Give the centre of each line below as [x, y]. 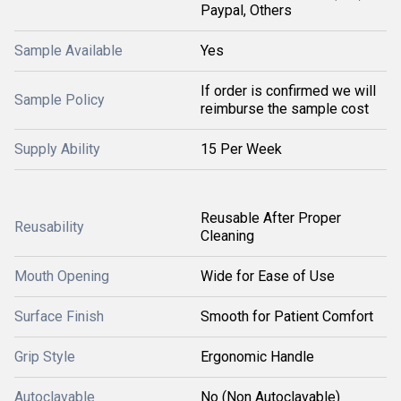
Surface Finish [59, 316]
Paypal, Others [246, 10]
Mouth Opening [62, 276]
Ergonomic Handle [257, 357]
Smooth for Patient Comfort [287, 316]
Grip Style [45, 357]
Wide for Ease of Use [268, 276]
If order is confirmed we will [288, 91]
